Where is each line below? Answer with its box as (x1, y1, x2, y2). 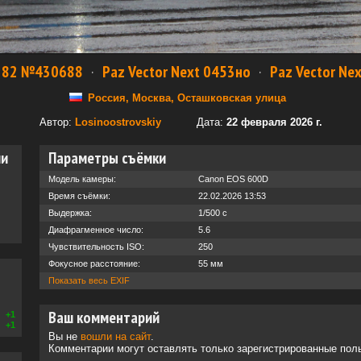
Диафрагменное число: (48, 225, 143, 234)
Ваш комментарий (48, 307, 160, 328)
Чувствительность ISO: (48, 242, 144, 251)
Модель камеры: (48, 174, 116, 184)
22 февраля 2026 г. (226, 116, 322, 128)
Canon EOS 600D (198, 174, 268, 184)
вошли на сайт (81, 330, 151, 342)
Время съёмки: (48, 191, 110, 201)
